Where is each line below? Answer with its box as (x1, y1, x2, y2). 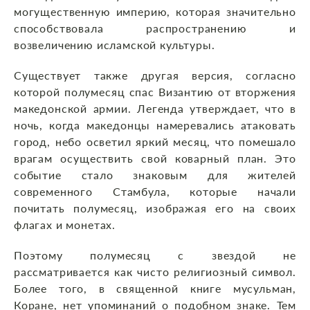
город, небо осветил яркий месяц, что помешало (14, 135, 296, 149)
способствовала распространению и (14, 21, 296, 35)
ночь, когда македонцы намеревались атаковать (14, 118, 296, 132)
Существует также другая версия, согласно (14, 69, 296, 82)
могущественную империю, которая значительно (14, 5, 296, 19)
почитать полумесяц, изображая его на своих (14, 201, 296, 215)
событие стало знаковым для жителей (14, 168, 296, 182)
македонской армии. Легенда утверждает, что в (14, 102, 296, 116)
